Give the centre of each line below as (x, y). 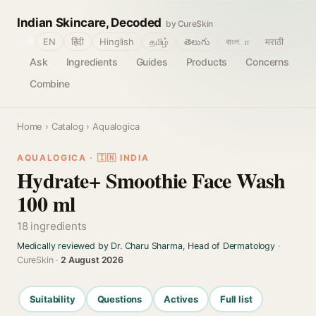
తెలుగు (197, 42)
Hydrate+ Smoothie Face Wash (151, 180)
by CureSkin (189, 24)
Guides (152, 62)
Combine (50, 84)
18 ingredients (52, 226)
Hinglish (117, 42)
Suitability (52, 299)
